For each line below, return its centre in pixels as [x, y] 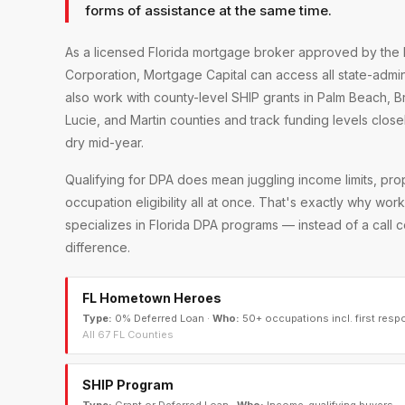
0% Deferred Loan [160, 319]
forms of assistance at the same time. [208, 11]
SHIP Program [128, 385]
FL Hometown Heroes [152, 298]
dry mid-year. [104, 143]
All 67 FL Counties [128, 335]
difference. [98, 248]
